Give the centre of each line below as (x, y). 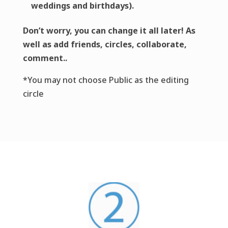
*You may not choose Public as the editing (106, 80)
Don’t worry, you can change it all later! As (109, 31)
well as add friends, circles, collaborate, (105, 45)
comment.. (45, 58)
